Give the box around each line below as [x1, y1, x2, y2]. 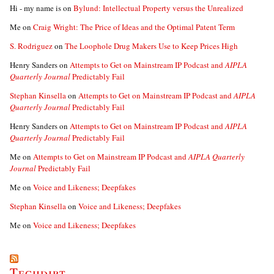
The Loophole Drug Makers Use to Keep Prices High [65, 40, 238, 52]
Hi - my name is [10, 2, 61, 14]
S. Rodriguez [10, 40, 53, 52]
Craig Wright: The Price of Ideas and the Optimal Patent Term [33, 21, 235, 33]
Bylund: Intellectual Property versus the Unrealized [73, 2, 243, 14]
